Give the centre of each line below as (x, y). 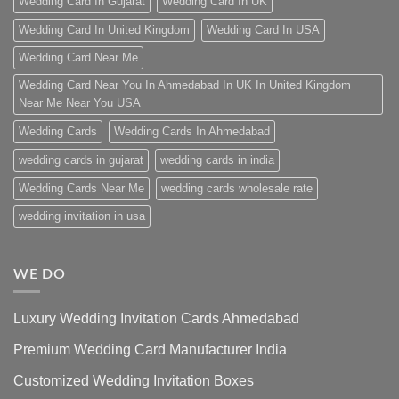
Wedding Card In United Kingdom (104, 29)
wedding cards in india (217, 159)
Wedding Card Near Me (78, 57)
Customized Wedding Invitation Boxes (134, 380)
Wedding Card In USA (263, 29)
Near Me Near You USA (80, 102)
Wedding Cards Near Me (81, 188)
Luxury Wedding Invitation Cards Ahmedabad (156, 319)
